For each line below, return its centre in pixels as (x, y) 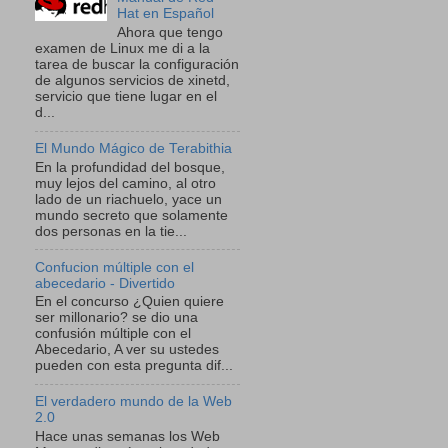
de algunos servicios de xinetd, (132, 81)
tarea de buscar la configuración (137, 65)
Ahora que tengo (170, 33)
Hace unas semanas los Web (127, 436)
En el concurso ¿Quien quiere (129, 302)
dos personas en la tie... (111, 231)
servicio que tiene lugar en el (126, 97)
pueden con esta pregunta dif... (134, 366)
